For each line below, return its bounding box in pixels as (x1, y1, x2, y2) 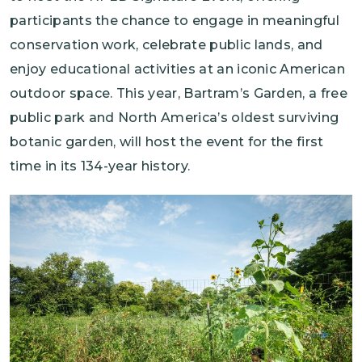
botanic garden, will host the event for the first (10, 134, 324, 150)
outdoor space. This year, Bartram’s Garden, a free (10, 86, 348, 102)
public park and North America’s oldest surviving (10, 110, 339, 126)
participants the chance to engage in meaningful (10, 13, 340, 29)
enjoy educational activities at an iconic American (10, 61, 346, 78)
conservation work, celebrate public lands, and (10, 37, 323, 53)
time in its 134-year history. (10, 158, 191, 175)
